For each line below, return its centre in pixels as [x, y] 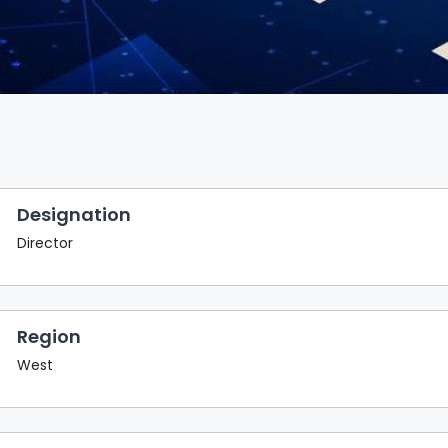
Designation [73, 214]
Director [44, 242]
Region [48, 336]
